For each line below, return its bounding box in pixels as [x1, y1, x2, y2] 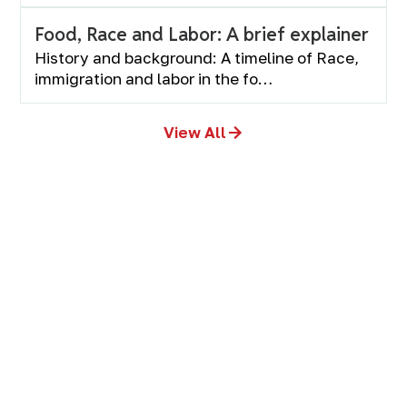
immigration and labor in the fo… [35, 69, 273, 88]
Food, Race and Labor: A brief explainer [35, 23, 370, 46]
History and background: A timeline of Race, [35, 48, 360, 67]
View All [163, 123, 226, 142]
